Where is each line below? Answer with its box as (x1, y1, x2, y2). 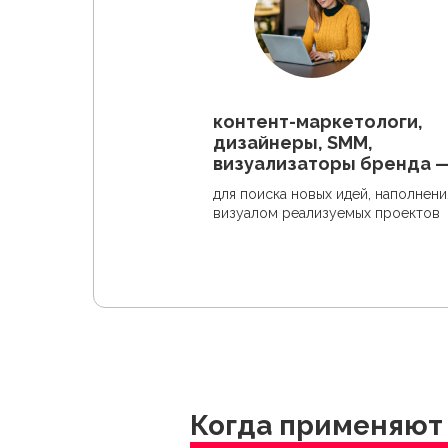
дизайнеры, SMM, (213, 132, 373, 153)
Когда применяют (190, 409, 443, 442)
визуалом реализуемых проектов (213, 205, 440, 221)
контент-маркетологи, (213, 111, 423, 132)
